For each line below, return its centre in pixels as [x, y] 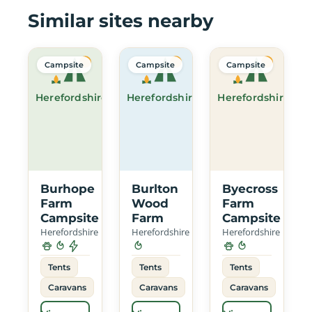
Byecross [250, 188]
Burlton [155, 188]
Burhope [68, 188]
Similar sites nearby [121, 21]
